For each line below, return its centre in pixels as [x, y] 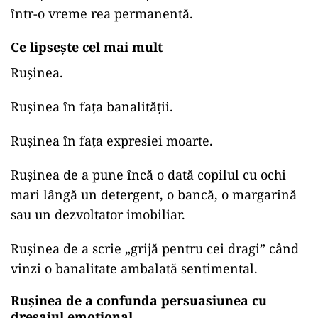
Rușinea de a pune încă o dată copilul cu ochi [148, 175]
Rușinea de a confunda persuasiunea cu [139, 301]
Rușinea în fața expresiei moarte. [112, 141]
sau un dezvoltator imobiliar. [98, 215]
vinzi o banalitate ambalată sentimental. [134, 269]
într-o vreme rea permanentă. [102, 14]
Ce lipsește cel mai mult [87, 47]
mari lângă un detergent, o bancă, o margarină [154, 195]
